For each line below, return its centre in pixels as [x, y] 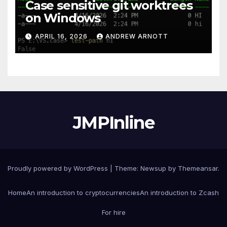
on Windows [63, 18]
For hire [113, 212]
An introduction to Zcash [179, 193]
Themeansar [198, 168]
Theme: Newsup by [146, 168]
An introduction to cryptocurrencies [83, 193]
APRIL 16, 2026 [62, 36]
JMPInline [113, 122]
